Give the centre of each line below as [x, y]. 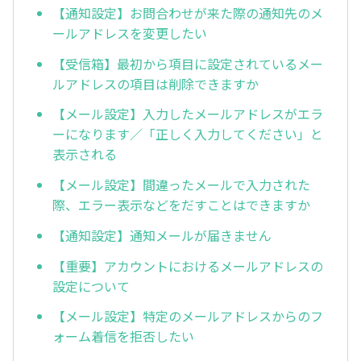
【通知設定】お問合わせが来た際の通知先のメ [188, 12]
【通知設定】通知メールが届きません [162, 235]
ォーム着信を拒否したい [123, 336]
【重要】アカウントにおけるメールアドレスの [188, 266]
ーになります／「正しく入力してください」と [188, 134]
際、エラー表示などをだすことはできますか [181, 205]
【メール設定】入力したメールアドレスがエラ [188, 114]
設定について [91, 286]
